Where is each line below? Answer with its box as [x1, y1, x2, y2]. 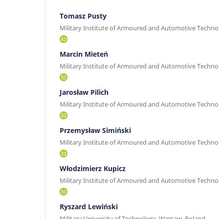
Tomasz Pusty [60, 11, 107, 21]
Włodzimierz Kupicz [60, 163, 126, 173]
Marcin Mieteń [60, 49, 108, 59]
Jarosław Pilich [60, 87, 109, 97]
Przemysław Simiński [60, 125, 131, 135]
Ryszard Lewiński [60, 201, 118, 211]
